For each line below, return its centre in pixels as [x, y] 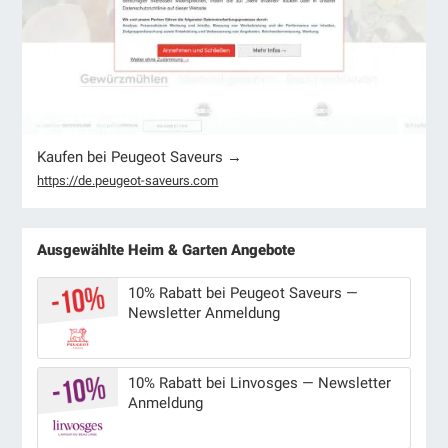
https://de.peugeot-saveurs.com [128, 180]
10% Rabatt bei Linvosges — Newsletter [260, 382]
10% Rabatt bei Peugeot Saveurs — [243, 292]
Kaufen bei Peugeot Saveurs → [140, 156]
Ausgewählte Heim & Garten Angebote [166, 249]
